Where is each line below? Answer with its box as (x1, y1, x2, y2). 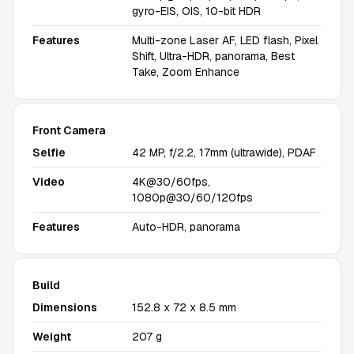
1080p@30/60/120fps (132, 190, 253, 205)
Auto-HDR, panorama (132, 220, 240, 234)
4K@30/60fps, (132, 175, 210, 189)
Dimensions (32, 300, 97, 314)
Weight (32, 330, 71, 344)
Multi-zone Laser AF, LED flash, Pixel (132, 33, 318, 47)
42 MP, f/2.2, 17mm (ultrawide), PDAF (132, 145, 316, 160)
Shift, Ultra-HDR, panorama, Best (132, 49, 295, 63)
